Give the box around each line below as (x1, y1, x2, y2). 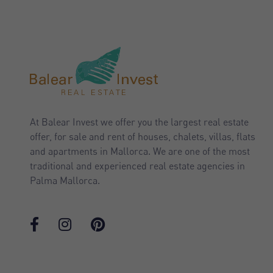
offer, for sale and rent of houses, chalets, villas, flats (29, 130, 255, 143)
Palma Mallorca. (29, 174, 100, 186)
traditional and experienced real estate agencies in (29, 159, 245, 172)
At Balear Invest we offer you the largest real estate (29, 115, 249, 128)
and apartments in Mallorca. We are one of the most (29, 144, 250, 157)
